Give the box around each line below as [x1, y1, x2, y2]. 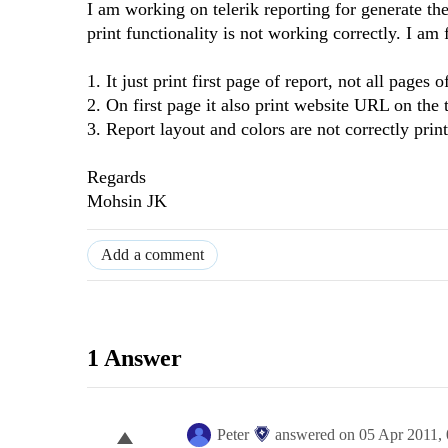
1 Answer [87, 345, 182, 372]
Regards [87, 167, 146, 188]
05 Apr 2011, [359, 426, 446, 444]
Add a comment [101, 246, 205, 264]
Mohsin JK [87, 191, 167, 212]
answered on [275, 426, 359, 444]
